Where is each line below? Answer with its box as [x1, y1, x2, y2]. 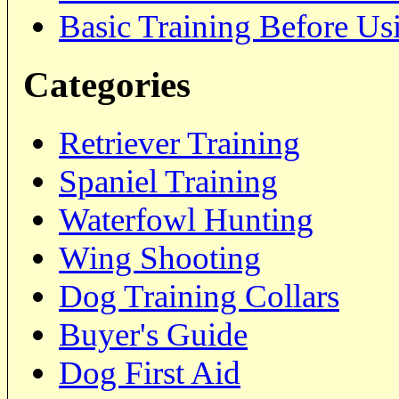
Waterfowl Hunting [59, 201, 313, 239]
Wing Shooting [59, 240, 261, 277]
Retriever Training [59, 125, 300, 162]
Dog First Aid [59, 354, 240, 392]
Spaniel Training [59, 163, 278, 200]
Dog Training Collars [59, 278, 339, 315]
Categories [23, 64, 191, 106]
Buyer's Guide [59, 316, 248, 354]
